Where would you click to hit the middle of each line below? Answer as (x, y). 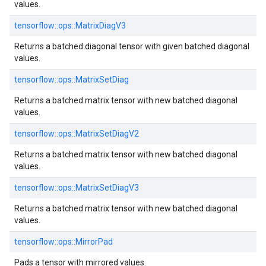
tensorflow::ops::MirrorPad (64, 242)
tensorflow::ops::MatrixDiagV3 (70, 26)
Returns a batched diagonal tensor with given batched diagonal (132, 46)
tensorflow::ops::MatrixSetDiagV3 (77, 188)
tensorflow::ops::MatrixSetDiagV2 (77, 134)
